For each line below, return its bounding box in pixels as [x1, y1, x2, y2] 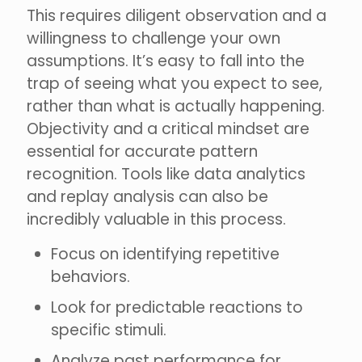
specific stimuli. [51, 319, 166, 342]
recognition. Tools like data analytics [27, 163, 305, 186]
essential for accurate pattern [27, 141, 258, 163]
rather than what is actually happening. [27, 95, 325, 118]
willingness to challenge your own [27, 27, 280, 50]
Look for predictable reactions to [51, 297, 303, 319]
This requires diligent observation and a [27, 5, 326, 27]
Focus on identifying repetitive [51, 243, 280, 266]
